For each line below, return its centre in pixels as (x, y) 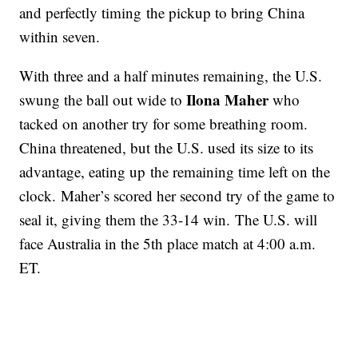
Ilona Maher (226, 100)
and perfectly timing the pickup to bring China (162, 13)
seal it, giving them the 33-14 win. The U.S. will (169, 220)
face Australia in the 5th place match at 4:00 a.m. (168, 244)
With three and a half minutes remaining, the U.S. (171, 76)
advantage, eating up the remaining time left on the (175, 172)
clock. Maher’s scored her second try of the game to (177, 196)
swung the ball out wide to (101, 100)
